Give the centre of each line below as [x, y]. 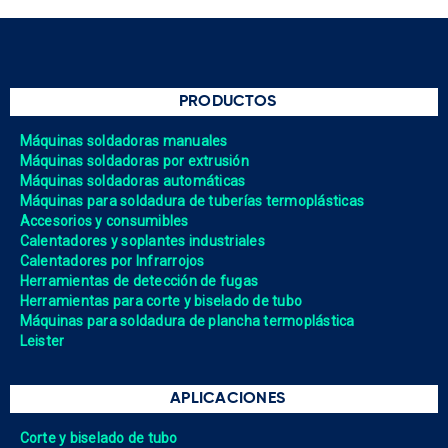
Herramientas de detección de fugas [138, 280]
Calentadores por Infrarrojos [112, 260]
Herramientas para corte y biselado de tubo [160, 300]
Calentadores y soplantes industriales [142, 240]
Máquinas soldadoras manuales [123, 140]
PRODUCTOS [227, 101]
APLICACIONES [227, 398]
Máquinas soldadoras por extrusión [134, 160]
